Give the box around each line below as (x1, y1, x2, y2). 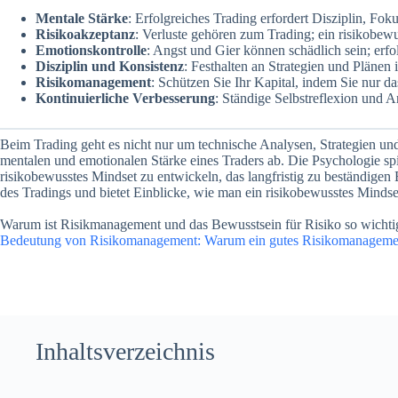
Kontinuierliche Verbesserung (36, 91, 215, 107)
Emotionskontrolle (36, 43, 147, 59)
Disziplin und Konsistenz (36, 59, 184, 75)
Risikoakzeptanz (36, 27, 135, 43)
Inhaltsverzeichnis (36, 338, 215, 366)
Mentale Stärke (36, 11, 128, 27)
